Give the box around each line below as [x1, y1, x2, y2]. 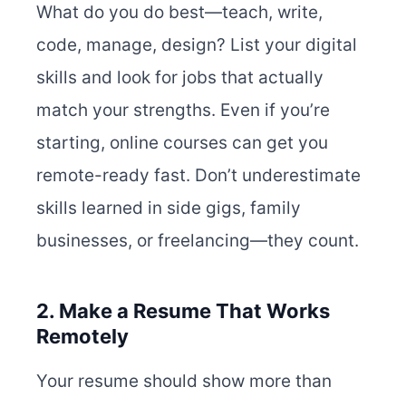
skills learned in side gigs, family [36, 198, 301, 219]
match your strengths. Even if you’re [36, 100, 330, 121]
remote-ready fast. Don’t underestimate [36, 165, 361, 187]
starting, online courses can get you [36, 132, 328, 154]
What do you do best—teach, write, [36, 2, 323, 24]
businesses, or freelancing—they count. [36, 230, 359, 252]
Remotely [36, 324, 129, 349]
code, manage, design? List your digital [36, 34, 357, 56]
